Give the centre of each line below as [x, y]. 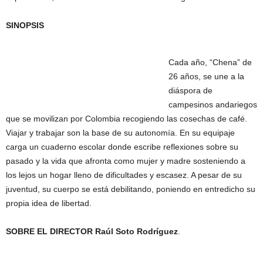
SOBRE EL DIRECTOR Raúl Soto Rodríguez [92, 231]
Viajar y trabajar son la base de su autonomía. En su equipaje [120, 132]
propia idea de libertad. [49, 203]
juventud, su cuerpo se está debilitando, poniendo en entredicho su [131, 189]
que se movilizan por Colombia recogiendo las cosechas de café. [127, 118]
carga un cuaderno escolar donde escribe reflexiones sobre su [122, 146]
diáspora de [190, 90]
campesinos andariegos [213, 104]
